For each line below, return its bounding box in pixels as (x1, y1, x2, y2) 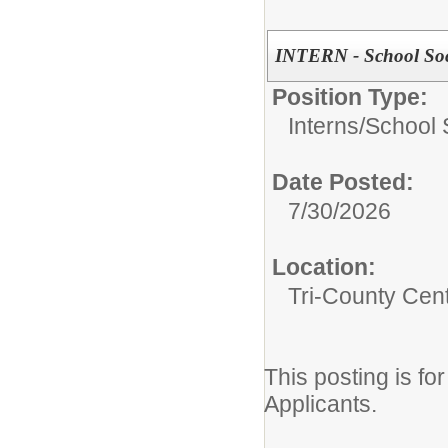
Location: (272, 253, 376, 280)
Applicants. (264, 390, 383, 417)
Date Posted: (272, 168, 414, 195)
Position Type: (272, 83, 428, 110)
